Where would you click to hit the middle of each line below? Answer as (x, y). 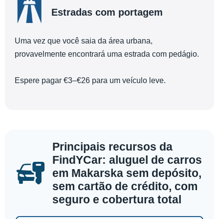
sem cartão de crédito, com (125, 186)
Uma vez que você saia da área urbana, (84, 41)
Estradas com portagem (107, 12)
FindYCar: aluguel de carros (127, 160)
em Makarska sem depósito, (127, 173)
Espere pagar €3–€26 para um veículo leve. (90, 80)
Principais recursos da (112, 147)
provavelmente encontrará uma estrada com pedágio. (107, 54)
